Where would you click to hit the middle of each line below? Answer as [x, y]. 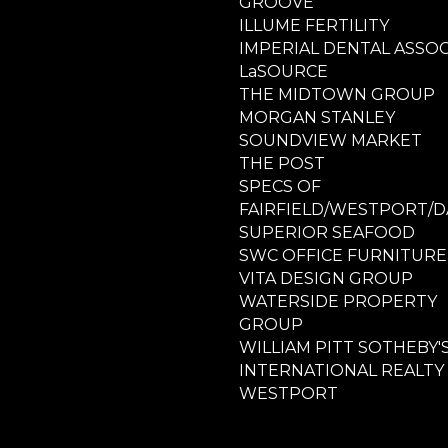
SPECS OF [280, 186]
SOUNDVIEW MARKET [330, 140]
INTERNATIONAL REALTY [341, 370]
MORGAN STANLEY [317, 117]
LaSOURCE [283, 71]
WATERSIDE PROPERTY [338, 301]
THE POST [282, 163]
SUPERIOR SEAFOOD [327, 232]
